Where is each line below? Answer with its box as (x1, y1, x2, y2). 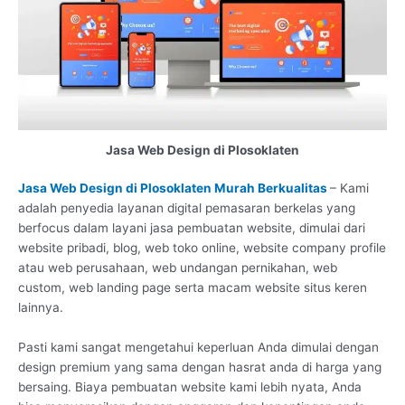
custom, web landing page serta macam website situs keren (18, 280, 367, 296)
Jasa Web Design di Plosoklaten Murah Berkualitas (18, 181, 327, 196)
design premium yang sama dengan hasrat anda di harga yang (18, 360, 381, 375)
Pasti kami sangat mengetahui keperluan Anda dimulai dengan (18, 340, 379, 355)
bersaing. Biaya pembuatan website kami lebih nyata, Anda (18, 380, 362, 395)
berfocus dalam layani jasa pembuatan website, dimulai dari (18, 221, 365, 236)
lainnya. (18, 300, 63, 316)
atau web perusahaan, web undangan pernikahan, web (18, 260, 337, 276)
